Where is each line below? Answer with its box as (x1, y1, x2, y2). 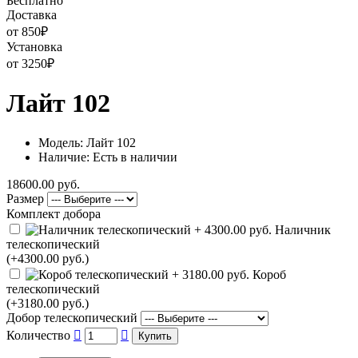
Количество (6, 328, 70, 342)
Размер (6, 191, 44, 205)
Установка (6, 40, 62, 54)
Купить (138, 329, 172, 342)
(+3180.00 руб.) (6, 296, 89, 310)
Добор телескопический (6, 310, 137, 324)
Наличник (272, 222, 331, 237)
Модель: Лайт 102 (38, 135, 136, 149)
